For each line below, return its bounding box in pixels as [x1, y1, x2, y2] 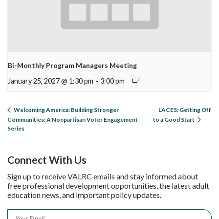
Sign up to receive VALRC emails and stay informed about [7, 172, 198, 181]
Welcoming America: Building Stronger [13, 106, 119, 114]
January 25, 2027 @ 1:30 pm [8, 76, 93, 85]
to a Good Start [153, 116, 196, 124]
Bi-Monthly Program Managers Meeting [8, 61, 137, 69]
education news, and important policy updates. [7, 190, 161, 200]
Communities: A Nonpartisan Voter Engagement [7, 116, 138, 124]
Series [7, 125, 24, 132]
